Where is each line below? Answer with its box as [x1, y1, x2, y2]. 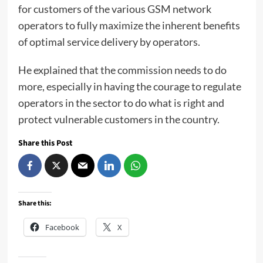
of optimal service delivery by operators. [18, 35, 200, 49]
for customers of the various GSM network [18, 2, 211, 16]
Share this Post [18, 137, 72, 150]
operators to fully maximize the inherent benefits [18, 19, 240, 32]
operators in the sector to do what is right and [18, 96, 224, 110]
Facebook [45, 222, 79, 233]
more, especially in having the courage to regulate [18, 80, 241, 93]
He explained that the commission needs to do [18, 63, 227, 77]
